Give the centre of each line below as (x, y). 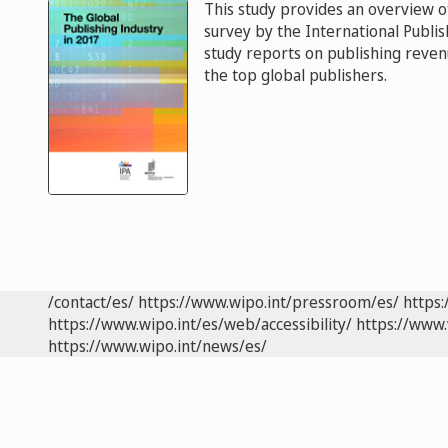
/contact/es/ (91, 302)
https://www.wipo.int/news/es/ (157, 346)
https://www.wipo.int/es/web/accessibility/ (200, 324)
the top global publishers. (295, 75)
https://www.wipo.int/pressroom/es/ (268, 302)
